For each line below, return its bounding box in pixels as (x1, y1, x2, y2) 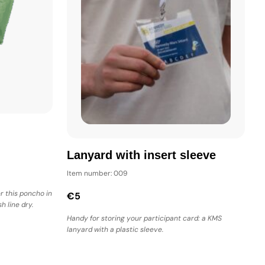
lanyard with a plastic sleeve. (67, 225, 163, 235)
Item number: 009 (67, 169, 128, 179)
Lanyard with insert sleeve (67, 147, 216, 164)
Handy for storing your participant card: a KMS (67, 214, 222, 224)
